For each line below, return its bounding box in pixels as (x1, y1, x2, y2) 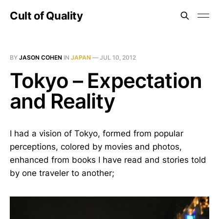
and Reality (10, 88, 115, 113)
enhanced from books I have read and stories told (10, 155, 206, 165)
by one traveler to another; (10, 168, 114, 178)
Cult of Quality (10, 9, 83, 22)
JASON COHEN (19, 54, 62, 61)
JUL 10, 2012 (100, 54, 136, 61)
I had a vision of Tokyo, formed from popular (10, 129, 183, 138)
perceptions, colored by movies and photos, (10, 142, 182, 152)
